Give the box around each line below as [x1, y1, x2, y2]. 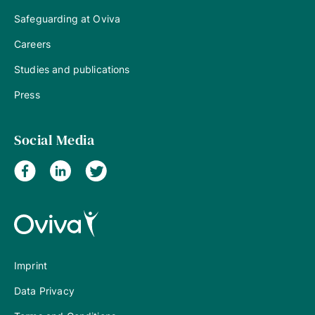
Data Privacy [14, 284, 75, 297]
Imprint [14, 259, 48, 271]
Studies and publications [14, 63, 130, 75]
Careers [14, 37, 51, 50]
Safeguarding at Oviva [14, 12, 121, 25]
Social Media [14, 129, 94, 150]
